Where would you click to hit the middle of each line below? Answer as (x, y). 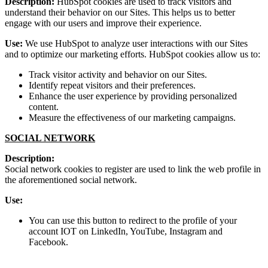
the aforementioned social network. (72, 180)
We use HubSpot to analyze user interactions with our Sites (135, 44)
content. (44, 107)
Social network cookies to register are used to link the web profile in (133, 169)
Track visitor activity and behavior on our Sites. (118, 75)
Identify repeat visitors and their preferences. (112, 86)
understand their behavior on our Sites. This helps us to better (120, 13)
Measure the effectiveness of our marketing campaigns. (132, 118)
